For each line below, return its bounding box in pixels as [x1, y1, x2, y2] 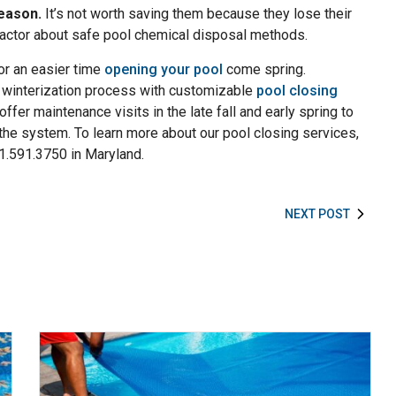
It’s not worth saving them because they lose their [42, 5, 352, 22]
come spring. [223, 61, 306, 78]
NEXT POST [284, 207, 350, 221]
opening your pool [104, 61, 223, 78]
